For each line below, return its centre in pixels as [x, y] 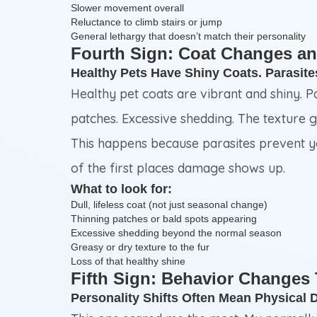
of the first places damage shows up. [178, 168]
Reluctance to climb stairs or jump [146, 22]
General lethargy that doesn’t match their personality [188, 36]
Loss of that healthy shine [128, 261]
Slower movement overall [127, 8]
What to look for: [121, 189]
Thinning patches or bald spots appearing [164, 219]
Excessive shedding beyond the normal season [176, 233]
